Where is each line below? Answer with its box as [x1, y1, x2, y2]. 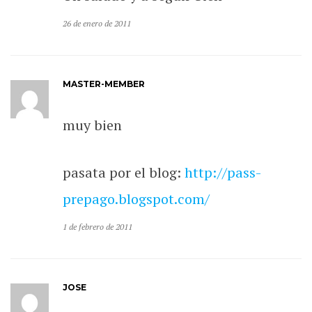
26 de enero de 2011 [63, 17, 132, 29]
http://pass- [185, 162, 261, 182]
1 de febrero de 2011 [63, 221, 133, 232]
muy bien [63, 115, 123, 134]
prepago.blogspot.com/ [63, 189, 210, 208]
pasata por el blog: [63, 162, 185, 182]
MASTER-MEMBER [63, 78, 146, 89]
